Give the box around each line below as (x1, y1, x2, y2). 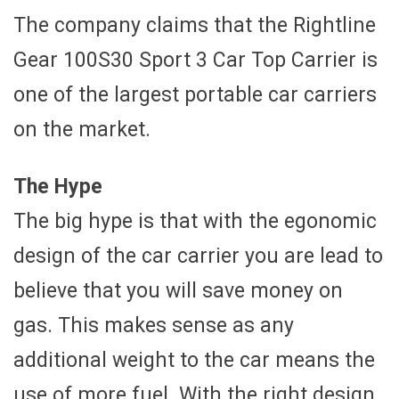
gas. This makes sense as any (13, 313, 294, 338)
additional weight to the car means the (13, 347, 375, 372)
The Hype (13, 174, 102, 199)
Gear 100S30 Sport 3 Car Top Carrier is (13, 47, 378, 72)
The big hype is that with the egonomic (13, 208, 377, 233)
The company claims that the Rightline (13, 12, 376, 37)
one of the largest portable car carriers (13, 82, 377, 107)
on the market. (13, 117, 151, 142)
